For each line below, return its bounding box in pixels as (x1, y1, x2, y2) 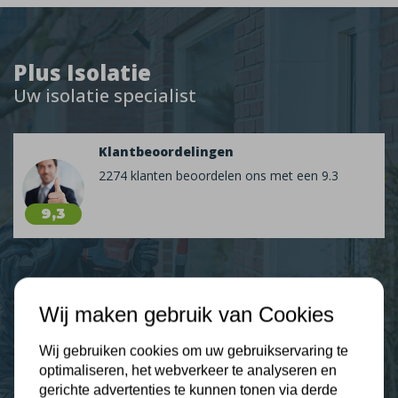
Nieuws (13, 294, 56, 311)
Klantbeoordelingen (99, 143, 234, 160)
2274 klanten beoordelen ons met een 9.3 (99, 167, 338, 184)
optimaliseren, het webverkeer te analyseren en (39, 362, 337, 378)
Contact (13, 338, 59, 354)
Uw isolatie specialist (13, 84, 196, 107)
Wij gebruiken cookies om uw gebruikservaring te (39, 343, 348, 359)
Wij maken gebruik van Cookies (39, 301, 334, 326)
